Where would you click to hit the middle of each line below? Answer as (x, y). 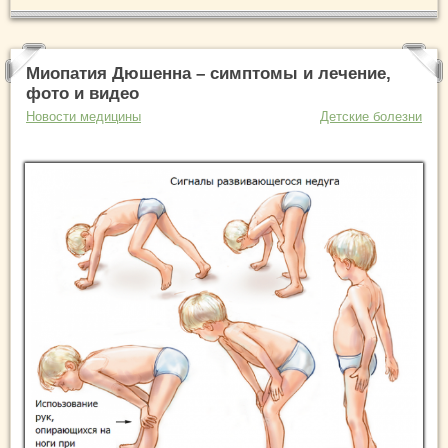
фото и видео (82, 93)
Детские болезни (371, 116)
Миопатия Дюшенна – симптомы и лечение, (208, 73)
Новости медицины (83, 116)
